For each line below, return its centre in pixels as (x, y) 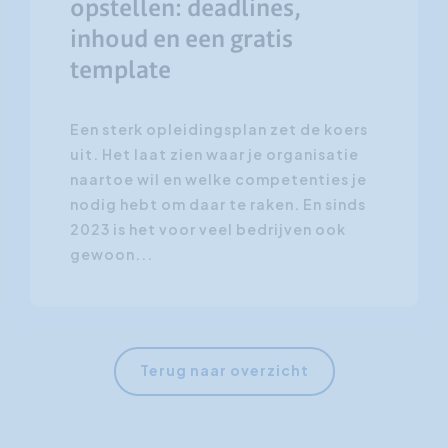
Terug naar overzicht (224, 369)
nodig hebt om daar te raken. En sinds (218, 203)
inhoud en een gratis (181, 40)
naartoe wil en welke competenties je (218, 178)
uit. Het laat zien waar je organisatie (214, 153)
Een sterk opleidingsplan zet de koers (219, 128)
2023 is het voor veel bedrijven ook (208, 228)
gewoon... (111, 253)
